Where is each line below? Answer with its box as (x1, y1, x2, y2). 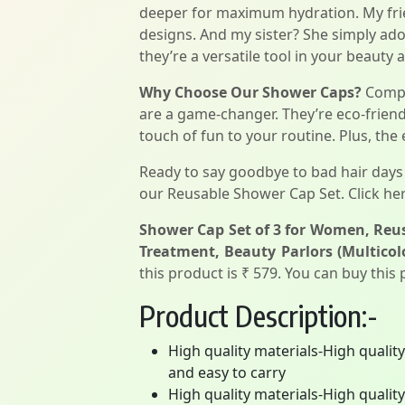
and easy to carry (168, 363, 286, 382)
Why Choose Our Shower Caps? (139, 82, 362, 102)
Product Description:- (139, 297, 378, 334)
